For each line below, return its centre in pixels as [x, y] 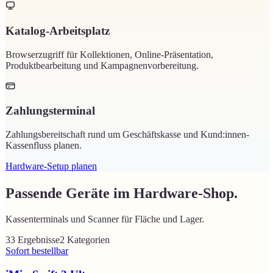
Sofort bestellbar [37, 250]
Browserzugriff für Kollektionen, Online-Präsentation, [109, 54]
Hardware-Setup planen [51, 166]
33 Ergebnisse [33, 239]
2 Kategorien [85, 239]
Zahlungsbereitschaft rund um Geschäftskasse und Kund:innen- [127, 134]
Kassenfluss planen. [44, 145]
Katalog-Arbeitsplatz [58, 30]
